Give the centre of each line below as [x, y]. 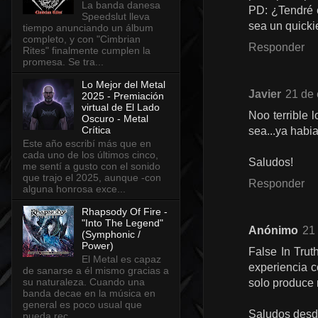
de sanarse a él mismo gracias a [96, 270]
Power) [97, 245]
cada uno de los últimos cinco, [91, 154]
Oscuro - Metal [115, 119]
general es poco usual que [82, 304]
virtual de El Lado [120, 108]
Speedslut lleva [115, 17]
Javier [265, 94]
